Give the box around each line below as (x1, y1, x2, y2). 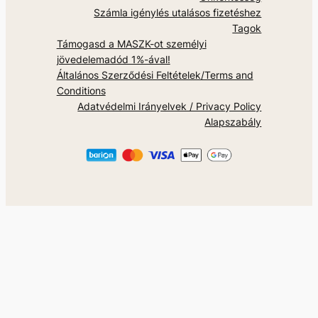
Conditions (56, 84, 106, 97)
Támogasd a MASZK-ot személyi (56, 38, 207, 50)
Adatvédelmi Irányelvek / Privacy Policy (77, 100, 262, 113)
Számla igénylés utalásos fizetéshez (94, 6, 262, 19)
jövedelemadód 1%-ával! (56, 53, 170, 66)
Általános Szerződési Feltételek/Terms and (56, 69, 253, 82)
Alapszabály (204, 116, 262, 128)
